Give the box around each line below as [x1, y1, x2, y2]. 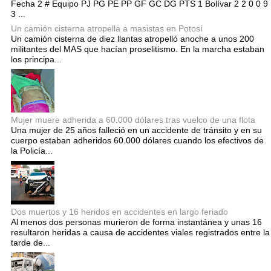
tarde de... [11, 237, 50, 247]
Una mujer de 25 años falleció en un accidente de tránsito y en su [11, 125, 262, 135]
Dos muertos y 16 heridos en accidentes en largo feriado [11, 206, 228, 217]
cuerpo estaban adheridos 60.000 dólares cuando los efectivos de [11, 135, 264, 146]
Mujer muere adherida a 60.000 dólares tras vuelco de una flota [11, 115, 255, 125]
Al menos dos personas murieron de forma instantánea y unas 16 [11, 217, 262, 227]
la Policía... [11, 146, 53, 156]
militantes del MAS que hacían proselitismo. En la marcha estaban [11, 44, 264, 54]
